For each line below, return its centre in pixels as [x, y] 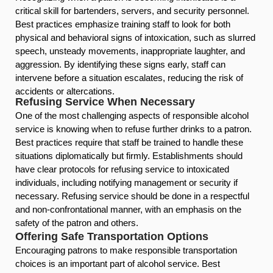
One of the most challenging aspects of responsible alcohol [132, 115]
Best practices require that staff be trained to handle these [129, 142]
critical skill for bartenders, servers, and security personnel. [132, 11]
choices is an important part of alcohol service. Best [118, 263]
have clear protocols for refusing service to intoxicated [122, 169]
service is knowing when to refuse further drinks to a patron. [133, 129]
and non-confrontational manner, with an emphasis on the [128, 209]
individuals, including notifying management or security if [126, 182]
